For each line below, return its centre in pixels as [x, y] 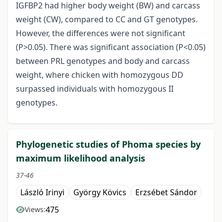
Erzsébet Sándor [166, 193]
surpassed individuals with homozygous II [95, 89]
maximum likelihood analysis [81, 158]
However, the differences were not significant [101, 33]
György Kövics [100, 193]
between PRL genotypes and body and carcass [103, 61]
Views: [35, 210]
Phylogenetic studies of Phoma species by [108, 144]
